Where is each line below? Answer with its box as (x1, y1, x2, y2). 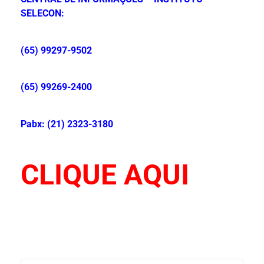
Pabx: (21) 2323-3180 (21, 118, 113, 130)
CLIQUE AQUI (21, 157, 189, 192)
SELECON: (21, 8, 64, 19)
